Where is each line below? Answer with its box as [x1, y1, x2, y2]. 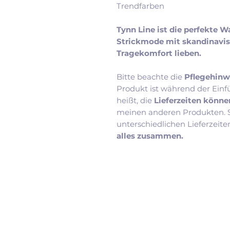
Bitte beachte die [117, 71, 184, 82]
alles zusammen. [117, 130, 183, 141]
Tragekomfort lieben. [117, 48, 201, 58]
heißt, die [117, 95, 154, 105]
